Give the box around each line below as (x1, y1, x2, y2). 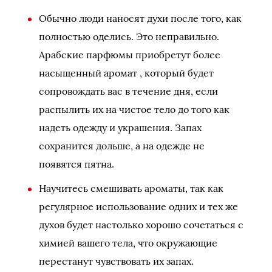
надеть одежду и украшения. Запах (39, 121, 202, 134)
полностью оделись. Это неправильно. (39, 30, 219, 42)
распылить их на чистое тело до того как (39, 103, 229, 115)
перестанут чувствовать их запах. (39, 255, 194, 267)
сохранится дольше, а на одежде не (39, 140, 205, 152)
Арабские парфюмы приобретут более (39, 49, 220, 61)
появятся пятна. (39, 158, 114, 170)
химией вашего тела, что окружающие (39, 237, 217, 249)
